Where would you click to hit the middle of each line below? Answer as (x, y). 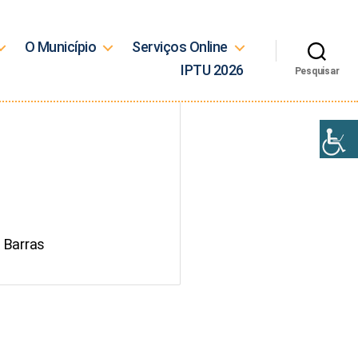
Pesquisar (317, 71)
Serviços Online (180, 47)
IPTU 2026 (212, 70)
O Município (60, 47)
